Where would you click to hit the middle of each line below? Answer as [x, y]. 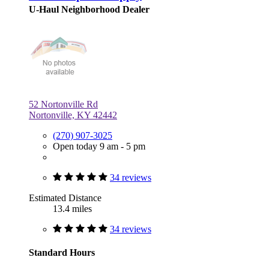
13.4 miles [72, 209]
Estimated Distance [65, 198]
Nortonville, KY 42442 [73, 115]
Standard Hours [62, 253]
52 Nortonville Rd [63, 104]
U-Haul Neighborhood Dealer [89, 10]
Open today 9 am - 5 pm [99, 147]
